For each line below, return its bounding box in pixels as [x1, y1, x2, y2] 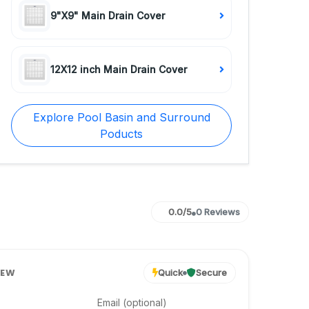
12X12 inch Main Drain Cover [50, 63, 187, 75]
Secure [196, 267, 227, 278]
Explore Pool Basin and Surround [32, 110, 210, 124]
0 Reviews [196, 206, 240, 217]
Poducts [100, 127, 143, 141]
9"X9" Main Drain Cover [50, 10, 165, 21]
